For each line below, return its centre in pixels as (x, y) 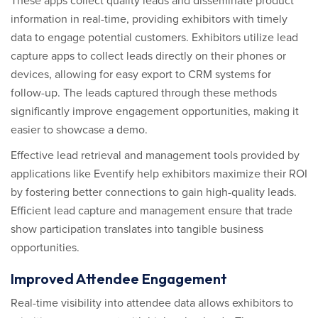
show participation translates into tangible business (137, 229)
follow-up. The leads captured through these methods (144, 93)
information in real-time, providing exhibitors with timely (149, 19)
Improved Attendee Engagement (119, 279)
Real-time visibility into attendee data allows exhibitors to (152, 303)
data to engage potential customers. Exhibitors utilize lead (154, 38)
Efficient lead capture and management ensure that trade (152, 211)
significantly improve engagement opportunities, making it (155, 111)
